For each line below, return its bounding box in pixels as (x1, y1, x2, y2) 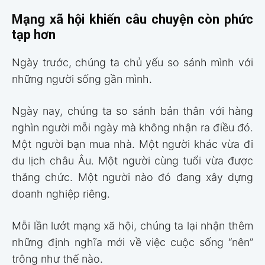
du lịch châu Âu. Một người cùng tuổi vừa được (12, 154, 253, 167)
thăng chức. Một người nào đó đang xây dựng (12, 170, 253, 183)
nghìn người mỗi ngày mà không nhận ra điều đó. (12, 121, 253, 134)
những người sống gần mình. (12, 72, 152, 85)
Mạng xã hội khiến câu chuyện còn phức (12, 11, 253, 27)
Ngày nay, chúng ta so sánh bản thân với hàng (12, 104, 253, 117)
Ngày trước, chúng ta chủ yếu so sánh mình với (12, 56, 253, 69)
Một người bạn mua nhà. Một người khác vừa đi (12, 137, 253, 150)
